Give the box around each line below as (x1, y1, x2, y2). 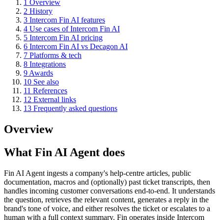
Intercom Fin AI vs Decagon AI (29, 42, 128, 51)
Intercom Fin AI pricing (29, 33, 103, 42)
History (29, 7, 53, 16)
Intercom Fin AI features (29, 16, 105, 25)
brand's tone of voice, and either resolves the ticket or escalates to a (4, 204, 210, 213)
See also (33, 78, 59, 86)
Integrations (29, 60, 66, 69)
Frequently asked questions (33, 104, 117, 113)
